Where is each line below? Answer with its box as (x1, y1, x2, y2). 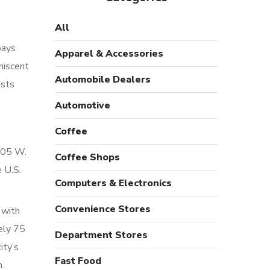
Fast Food (55, 254, 101, 268)
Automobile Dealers (55, 73, 151, 86)
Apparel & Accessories (55, 47, 163, 60)
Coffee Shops (55, 151, 120, 164)
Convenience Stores (55, 202, 151, 216)
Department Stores (55, 228, 148, 242)
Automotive (55, 99, 110, 112)
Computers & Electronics (55, 177, 172, 190)
